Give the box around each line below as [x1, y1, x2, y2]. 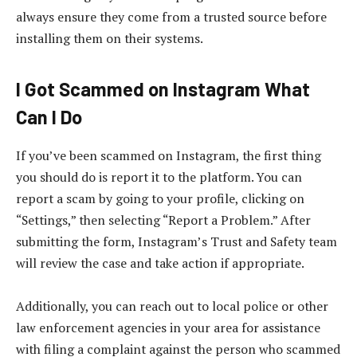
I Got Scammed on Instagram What [16, 77, 310, 101]
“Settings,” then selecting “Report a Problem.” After [16, 211, 311, 229]
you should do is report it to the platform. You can [16, 168, 302, 186]
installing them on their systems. [16, 29, 203, 48]
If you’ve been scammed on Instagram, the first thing [16, 147, 321, 165]
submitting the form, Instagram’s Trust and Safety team [16, 233, 337, 251]
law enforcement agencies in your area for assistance [16, 319, 320, 337]
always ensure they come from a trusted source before [16, 8, 327, 26]
